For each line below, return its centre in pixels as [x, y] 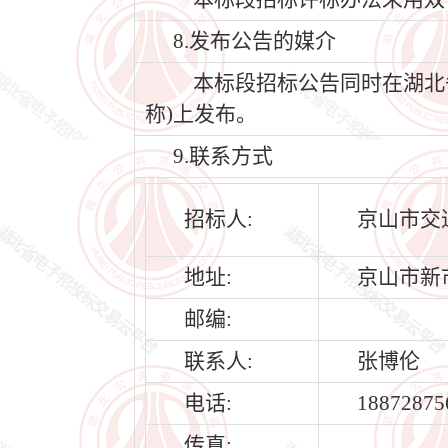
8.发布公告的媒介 [254, 41]
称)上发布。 [201, 114]
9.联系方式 [223, 156]
